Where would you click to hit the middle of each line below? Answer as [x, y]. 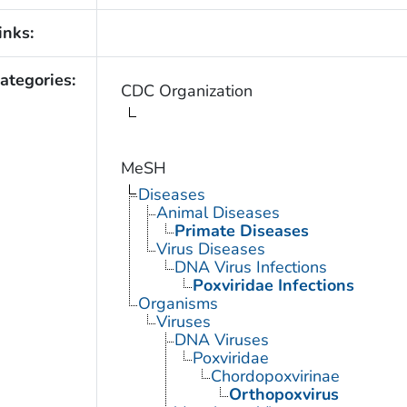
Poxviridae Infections [273, 285]
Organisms [178, 303]
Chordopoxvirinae [275, 376]
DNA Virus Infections [250, 267]
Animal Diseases [218, 212]
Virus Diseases [210, 248]
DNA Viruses [221, 339]
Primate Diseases [241, 230]
